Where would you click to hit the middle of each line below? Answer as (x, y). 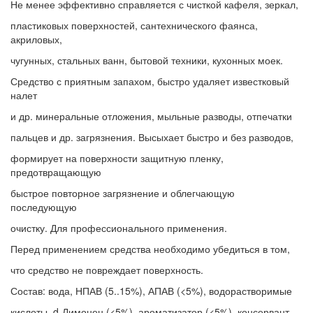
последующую (44, 207)
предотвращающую (56, 172)
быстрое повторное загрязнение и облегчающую (123, 193)
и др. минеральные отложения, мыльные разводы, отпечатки (151, 116)
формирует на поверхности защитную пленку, (117, 158)
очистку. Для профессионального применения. (119, 228)
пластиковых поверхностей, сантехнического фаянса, (134, 25)
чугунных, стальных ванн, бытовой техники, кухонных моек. (147, 60)
